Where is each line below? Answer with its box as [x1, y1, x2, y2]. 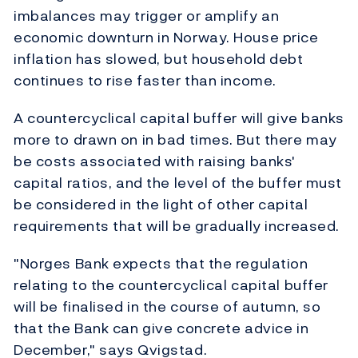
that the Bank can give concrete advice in [14, 317, 309, 340]
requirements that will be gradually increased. [14, 215, 340, 237]
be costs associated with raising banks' [14, 150, 296, 173]
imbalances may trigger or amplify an [14, 5, 280, 27]
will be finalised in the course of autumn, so [14, 296, 321, 318]
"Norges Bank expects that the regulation [14, 253, 308, 275]
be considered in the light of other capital [14, 193, 308, 216]
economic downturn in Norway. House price [14, 26, 319, 49]
